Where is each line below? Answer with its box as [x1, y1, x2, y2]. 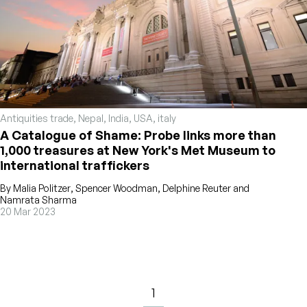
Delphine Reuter [162, 182, 231, 195]
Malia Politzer [13, 182, 71, 195]
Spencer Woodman [75, 182, 158, 195]
